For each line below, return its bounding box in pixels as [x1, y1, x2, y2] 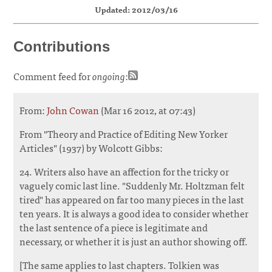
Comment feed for [13, 67, 93, 84]
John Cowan [47, 101, 100, 118]
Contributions [13, 38, 110, 55]
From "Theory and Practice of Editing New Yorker [19, 125, 228, 141]
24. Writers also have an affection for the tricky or [19, 163, 229, 179]
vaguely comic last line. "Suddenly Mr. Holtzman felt [19, 177, 245, 193]
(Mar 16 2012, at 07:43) [99, 101, 196, 118]
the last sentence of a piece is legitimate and [19, 219, 208, 235]
